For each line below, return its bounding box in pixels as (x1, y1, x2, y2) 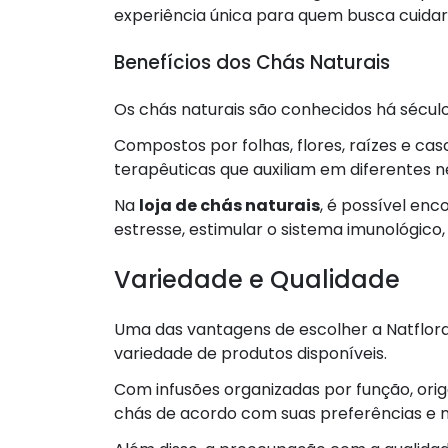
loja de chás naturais (139, 193, 320, 217)
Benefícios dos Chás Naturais (114, 48, 390, 76)
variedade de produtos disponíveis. (114, 341, 387, 365)
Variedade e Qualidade (114, 262, 400, 296)
